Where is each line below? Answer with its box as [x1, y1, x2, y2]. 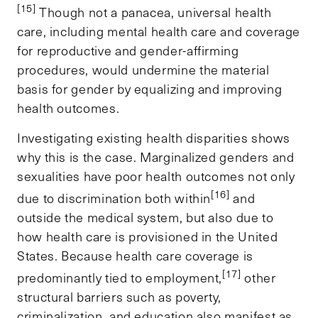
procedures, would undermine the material [17, 60, 270, 78]
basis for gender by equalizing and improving [17, 79, 283, 97]
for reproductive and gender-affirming [17, 41, 239, 59]
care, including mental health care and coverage [17, 22, 301, 40]
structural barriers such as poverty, [17, 287, 222, 305]
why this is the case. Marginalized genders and [17, 148, 295, 165]
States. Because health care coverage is [17, 246, 253, 264]
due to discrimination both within [17, 189, 212, 207]
